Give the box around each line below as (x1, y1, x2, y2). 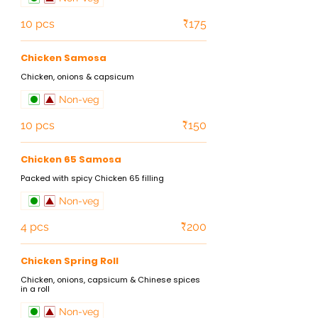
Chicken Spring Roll (21, 254, 119, 268)
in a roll (21, 283, 50, 295)
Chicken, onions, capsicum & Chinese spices (21, 274, 200, 285)
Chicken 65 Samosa (21, 153, 121, 166)
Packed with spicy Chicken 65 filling (21, 172, 164, 184)
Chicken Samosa (21, 51, 106, 65)
